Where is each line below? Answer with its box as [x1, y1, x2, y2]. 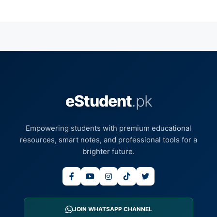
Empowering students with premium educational [26, 124, 191, 133]
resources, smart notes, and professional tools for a [20, 135, 197, 145]
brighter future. [82, 147, 135, 156]
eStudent [65, 92, 132, 111]
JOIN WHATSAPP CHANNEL [73, 205, 152, 213]
